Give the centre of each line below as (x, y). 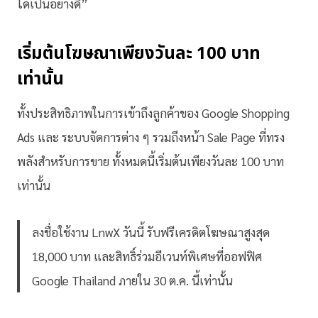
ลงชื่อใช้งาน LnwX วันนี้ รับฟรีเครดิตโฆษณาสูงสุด (151, 232)
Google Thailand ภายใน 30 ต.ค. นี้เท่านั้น (132, 280)
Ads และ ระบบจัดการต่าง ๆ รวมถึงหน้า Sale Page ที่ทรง (151, 137)
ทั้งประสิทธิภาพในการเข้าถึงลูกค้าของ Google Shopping (153, 113)
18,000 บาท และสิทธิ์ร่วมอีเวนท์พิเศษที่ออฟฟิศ (147, 256)
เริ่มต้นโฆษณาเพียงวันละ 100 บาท (139, 54)
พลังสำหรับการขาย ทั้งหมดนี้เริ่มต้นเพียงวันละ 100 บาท (150, 161)
